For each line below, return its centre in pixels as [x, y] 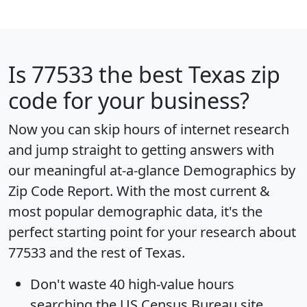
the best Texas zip [187, 74]
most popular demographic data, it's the [135, 211]
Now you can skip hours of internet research [149, 129]
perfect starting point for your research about [152, 232]
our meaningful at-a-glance [96, 170]
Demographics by [239, 170]
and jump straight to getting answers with [141, 149]
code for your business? [129, 100]
